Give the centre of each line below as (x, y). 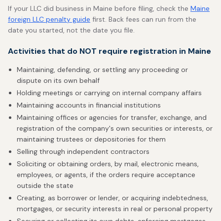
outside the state (45, 185)
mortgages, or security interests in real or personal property (115, 209)
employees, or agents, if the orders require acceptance (106, 175)
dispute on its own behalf (58, 80)
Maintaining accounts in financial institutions (89, 105)
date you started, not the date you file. (71, 30)
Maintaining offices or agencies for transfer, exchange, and (112, 117)
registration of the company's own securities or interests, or (115, 128)
